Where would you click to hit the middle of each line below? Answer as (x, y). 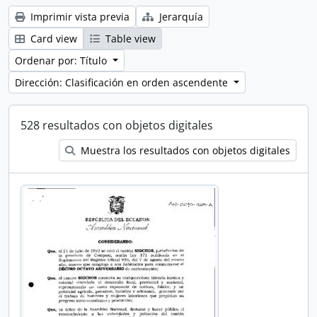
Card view (52, 39)
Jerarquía (180, 17)
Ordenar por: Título (62, 60)
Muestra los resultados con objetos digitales (184, 150)
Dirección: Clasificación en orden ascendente (123, 82)
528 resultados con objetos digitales (117, 125)
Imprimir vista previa (79, 17)
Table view (129, 39)
